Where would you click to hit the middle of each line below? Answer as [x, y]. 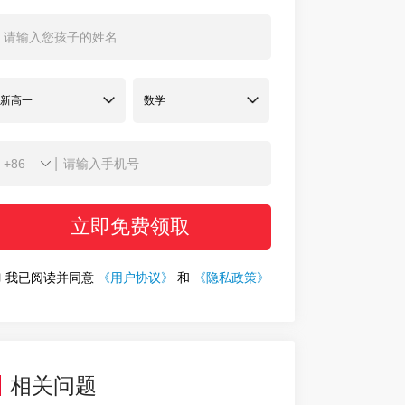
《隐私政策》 [231, 278]
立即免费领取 [130, 226]
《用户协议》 [135, 278]
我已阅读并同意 [49, 278]
